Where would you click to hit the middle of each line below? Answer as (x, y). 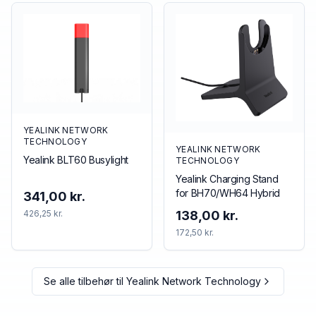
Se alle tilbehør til (85, 281)
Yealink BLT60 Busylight (76, 159)
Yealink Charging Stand (227, 178)
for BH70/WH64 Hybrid (228, 193)
